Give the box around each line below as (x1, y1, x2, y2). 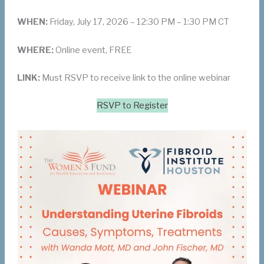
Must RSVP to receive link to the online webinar (40, 72, 231, 83)
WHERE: (17, 44, 54, 55)
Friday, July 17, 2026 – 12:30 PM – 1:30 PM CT (48, 16, 230, 28)
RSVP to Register (96, 100, 168, 111)
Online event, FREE (54, 44, 132, 55)
